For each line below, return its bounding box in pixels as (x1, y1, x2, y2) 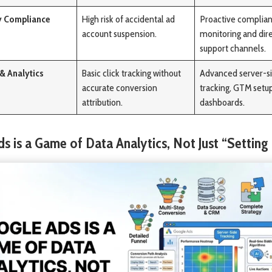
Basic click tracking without (82, 66, 182, 79)
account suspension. (82, 27, 157, 39)
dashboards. (200, 95, 245, 108)
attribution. (82, 95, 123, 108)
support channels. (200, 41, 267, 54)
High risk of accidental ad (82, 12, 175, 25)
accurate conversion (82, 81, 158, 93)
